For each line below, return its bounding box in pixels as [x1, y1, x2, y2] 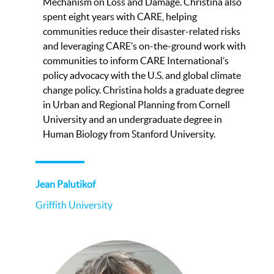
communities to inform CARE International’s [43, 54, 229, 66]
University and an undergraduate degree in [43, 113, 222, 125]
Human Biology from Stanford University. [43, 128, 215, 139]
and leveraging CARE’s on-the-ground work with [43, 40, 246, 51]
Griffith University [35, 199, 113, 210]
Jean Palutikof [35, 178, 95, 190]
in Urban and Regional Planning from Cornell [43, 98, 230, 110]
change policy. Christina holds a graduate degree [43, 84, 244, 95]
